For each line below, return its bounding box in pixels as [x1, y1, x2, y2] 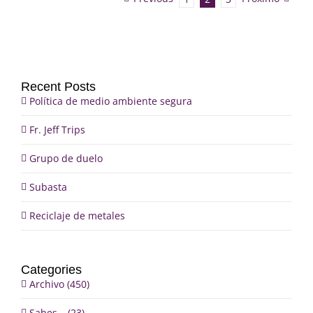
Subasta [29, 180, 67, 194]
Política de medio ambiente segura [29, 94, 192, 108]
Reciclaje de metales [29, 209, 125, 222]
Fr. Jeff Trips [29, 123, 85, 136]
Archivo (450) [29, 277, 89, 291]
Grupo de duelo [29, 152, 103, 165]
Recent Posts [21, 80, 96, 94]
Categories [21, 263, 82, 277]
